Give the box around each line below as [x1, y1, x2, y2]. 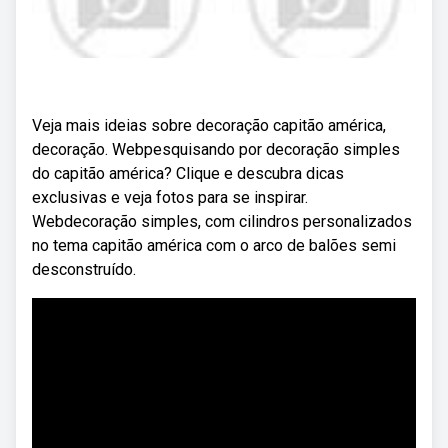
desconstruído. [32, 260, 136, 279]
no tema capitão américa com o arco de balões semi [32, 236, 396, 255]
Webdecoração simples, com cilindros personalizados [32, 212, 412, 231]
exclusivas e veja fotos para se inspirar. [32, 188, 308, 207]
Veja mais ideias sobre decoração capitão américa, [32, 116, 386, 135]
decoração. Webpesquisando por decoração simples [32, 140, 400, 159]
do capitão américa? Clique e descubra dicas [32, 164, 344, 183]
